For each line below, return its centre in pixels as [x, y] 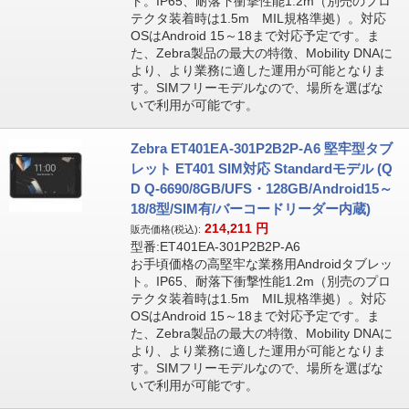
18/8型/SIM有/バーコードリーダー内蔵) [250, 209]
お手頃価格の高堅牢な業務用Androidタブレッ [261, 264]
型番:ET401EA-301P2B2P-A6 [215, 246]
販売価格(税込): [165, 229]
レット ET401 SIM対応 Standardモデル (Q [261, 168]
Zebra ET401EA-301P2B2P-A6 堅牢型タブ [261, 148]
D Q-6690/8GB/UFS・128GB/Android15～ [261, 189]
